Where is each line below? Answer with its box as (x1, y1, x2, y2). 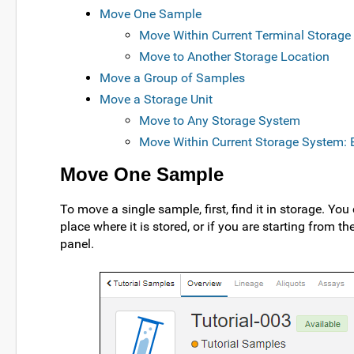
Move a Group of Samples (100, 70, 245, 85)
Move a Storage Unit (100, 91, 213, 107)
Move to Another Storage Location (139, 48, 330, 64)
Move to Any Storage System (139, 112, 300, 128)
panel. (60, 236, 94, 252)
